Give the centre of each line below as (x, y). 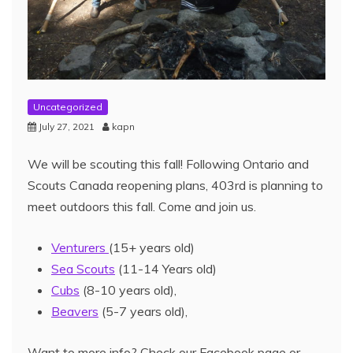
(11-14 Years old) (166, 268)
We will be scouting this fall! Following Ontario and (168, 163)
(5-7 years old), (143, 311)
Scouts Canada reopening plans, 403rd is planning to (175, 185)
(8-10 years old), (128, 290)
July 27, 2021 (67, 126)
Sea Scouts (83, 268)
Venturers (80, 247)
